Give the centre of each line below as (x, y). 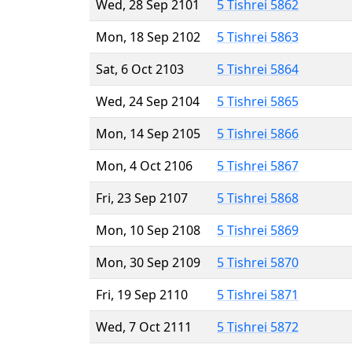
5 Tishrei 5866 (258, 133)
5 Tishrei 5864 (258, 69)
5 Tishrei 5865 (258, 101)
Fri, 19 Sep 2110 (142, 294)
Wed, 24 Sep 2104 (148, 101)
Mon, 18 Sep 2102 (148, 37)
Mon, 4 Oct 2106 (144, 165)
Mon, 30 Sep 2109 (148, 262)
